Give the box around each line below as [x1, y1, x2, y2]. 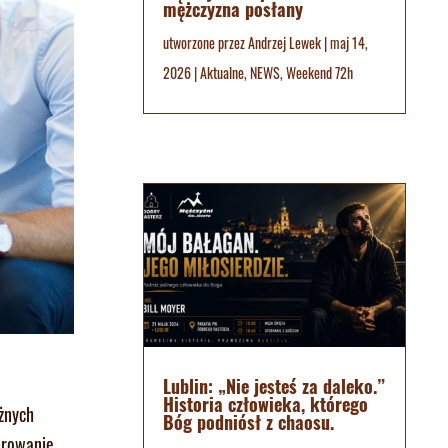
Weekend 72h [285, 61, 353, 83]
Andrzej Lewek [247, 31, 321, 53]
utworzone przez [162, 31, 248, 53]
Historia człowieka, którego [162, 391, 368, 418]
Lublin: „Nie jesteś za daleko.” [162, 373, 385, 400]
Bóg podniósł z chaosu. [162, 409, 334, 436]
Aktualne [199, 61, 244, 83]
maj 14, [329, 31, 368, 53]
